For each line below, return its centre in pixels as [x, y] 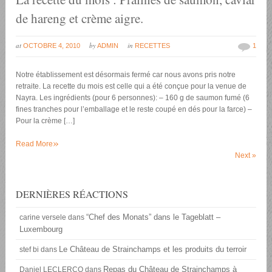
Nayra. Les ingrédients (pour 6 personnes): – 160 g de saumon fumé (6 [133, 98]
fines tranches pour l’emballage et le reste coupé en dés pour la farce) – [134, 110]
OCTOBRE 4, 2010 [52, 46]
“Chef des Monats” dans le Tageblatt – [154, 217]
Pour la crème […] [46, 121]
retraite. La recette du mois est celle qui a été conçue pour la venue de [131, 87]
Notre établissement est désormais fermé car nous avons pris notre [126, 75]
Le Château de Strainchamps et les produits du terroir [153, 249]
